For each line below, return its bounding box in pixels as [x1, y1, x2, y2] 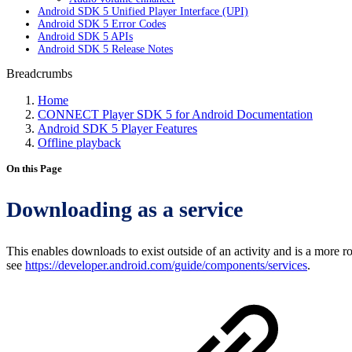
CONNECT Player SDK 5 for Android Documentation [38, 108, 313, 121]
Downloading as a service [6, 197, 243, 222]
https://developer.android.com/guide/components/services [25, 258, 307, 272]
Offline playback [38, 136, 121, 149]
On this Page [6, 163, 62, 174]
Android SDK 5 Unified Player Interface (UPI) [38, 5, 248, 17]
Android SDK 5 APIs [38, 31, 133, 42]
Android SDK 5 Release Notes [38, 43, 173, 55]
